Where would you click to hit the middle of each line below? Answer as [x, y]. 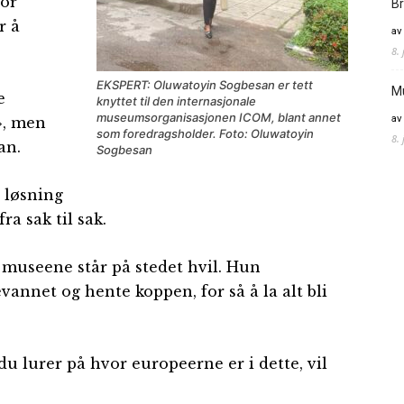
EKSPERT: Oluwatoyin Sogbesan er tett [205, 84]
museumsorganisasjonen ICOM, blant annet [219, 117]
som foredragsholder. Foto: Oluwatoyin [205, 133]
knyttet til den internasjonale [176, 101]
